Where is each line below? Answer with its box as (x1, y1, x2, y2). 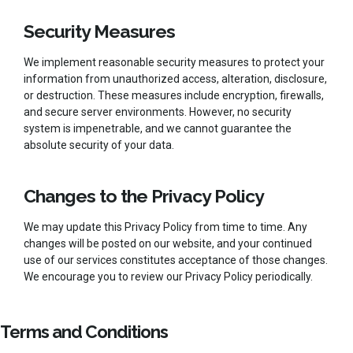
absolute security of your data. (24, 138, 174, 151)
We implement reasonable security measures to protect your (24, 55, 325, 69)
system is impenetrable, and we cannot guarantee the (24, 121, 292, 135)
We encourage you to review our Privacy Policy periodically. (24, 269, 313, 283)
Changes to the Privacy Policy (24, 184, 264, 206)
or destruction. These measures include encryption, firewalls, (24, 88, 324, 102)
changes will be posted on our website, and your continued (24, 236, 312, 250)
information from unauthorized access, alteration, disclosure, (24, 72, 327, 85)
